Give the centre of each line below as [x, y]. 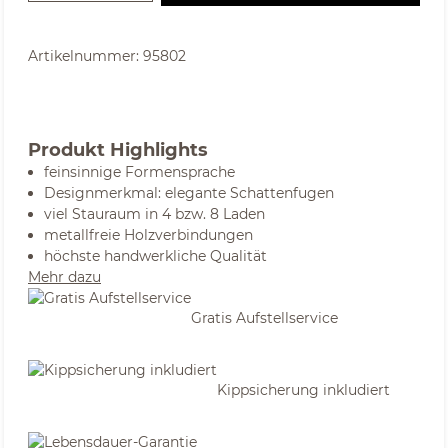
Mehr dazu [64, 277]
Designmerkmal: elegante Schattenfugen [189, 193]
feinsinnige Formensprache [139, 172]
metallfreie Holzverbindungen [148, 235]
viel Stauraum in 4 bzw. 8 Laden [154, 214]
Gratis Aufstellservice [264, 317]
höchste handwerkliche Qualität [155, 256]
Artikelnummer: [85, 56]
